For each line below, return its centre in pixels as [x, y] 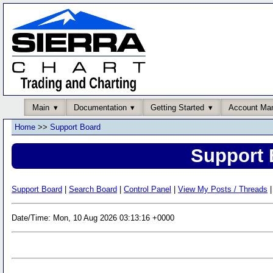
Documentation [100, 107]
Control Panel [147, 189]
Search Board [93, 189]
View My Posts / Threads [223, 189]
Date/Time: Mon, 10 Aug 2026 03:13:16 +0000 [93, 218]
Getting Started [177, 107]
